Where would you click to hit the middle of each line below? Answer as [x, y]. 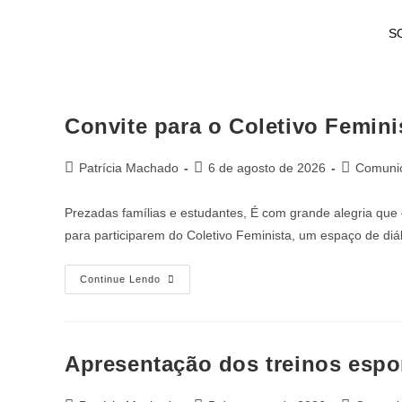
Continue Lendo [120, 279]
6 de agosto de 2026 [267, 168]
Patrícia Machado [129, 168]
